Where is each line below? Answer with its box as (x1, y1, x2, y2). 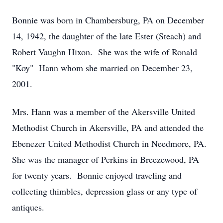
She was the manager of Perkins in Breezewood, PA (12, 153, 199, 165)
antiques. (12, 201, 44, 213)
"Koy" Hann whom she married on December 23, (12, 62, 193, 74)
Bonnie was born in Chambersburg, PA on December (12, 14, 204, 26)
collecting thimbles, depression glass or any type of (12, 185, 197, 197)
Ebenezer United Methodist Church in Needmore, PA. (12, 137, 210, 149)
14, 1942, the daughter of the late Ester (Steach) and (12, 30, 201, 42)
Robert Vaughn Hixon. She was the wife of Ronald (12, 46, 197, 58)
